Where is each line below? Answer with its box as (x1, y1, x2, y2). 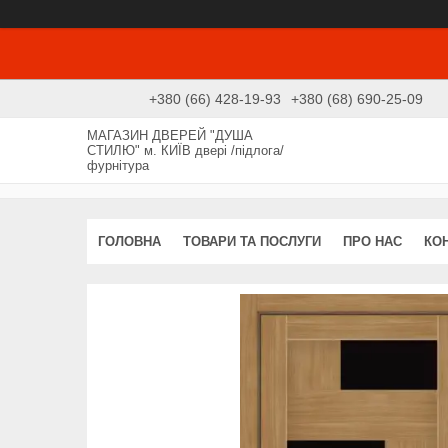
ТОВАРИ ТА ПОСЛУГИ (183, 233, 321, 249)
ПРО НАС (343, 233, 402, 249)
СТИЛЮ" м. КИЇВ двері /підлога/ (87, 142, 284, 158)
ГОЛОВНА (98, 233, 161, 249)
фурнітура (87, 157, 149, 173)
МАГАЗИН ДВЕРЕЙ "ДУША (87, 127, 253, 143)
